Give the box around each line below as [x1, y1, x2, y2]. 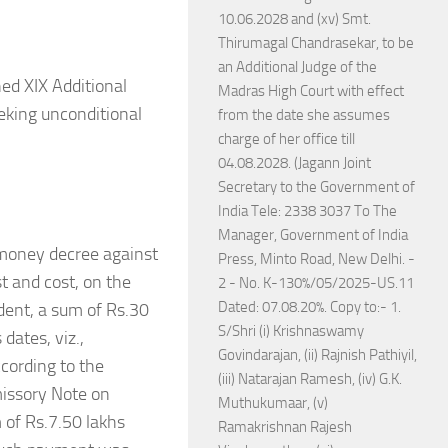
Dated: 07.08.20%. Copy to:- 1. [218, 298, 401, 316]
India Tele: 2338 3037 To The [218, 202, 397, 220]
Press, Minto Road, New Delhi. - [218, 250, 415, 268]
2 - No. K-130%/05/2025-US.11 [218, 274, 414, 292]
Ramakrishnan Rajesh [218, 418, 352, 436]
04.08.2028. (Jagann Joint [218, 154, 371, 172]
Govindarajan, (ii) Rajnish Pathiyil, [218, 346, 417, 364]
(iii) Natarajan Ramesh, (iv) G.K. [218, 370, 402, 388]
